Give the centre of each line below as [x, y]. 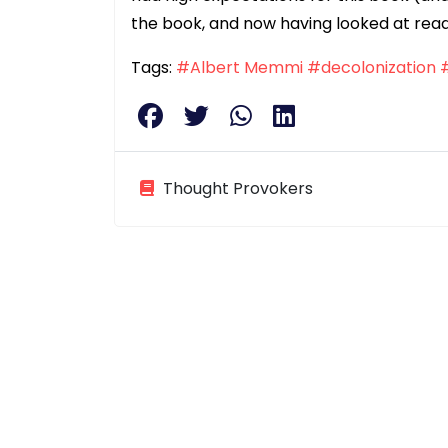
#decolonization [371, 68]
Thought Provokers [236, 189]
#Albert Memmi [239, 68]
